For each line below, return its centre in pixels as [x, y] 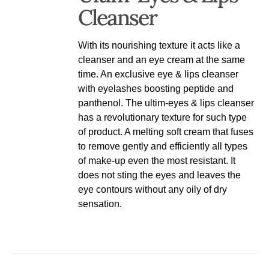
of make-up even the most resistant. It [157, 160]
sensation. [100, 204]
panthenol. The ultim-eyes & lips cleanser [166, 103]
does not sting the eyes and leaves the [160, 175]
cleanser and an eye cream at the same [162, 59]
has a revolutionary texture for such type [163, 117]
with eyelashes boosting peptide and [156, 88]
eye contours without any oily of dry [153, 189]
